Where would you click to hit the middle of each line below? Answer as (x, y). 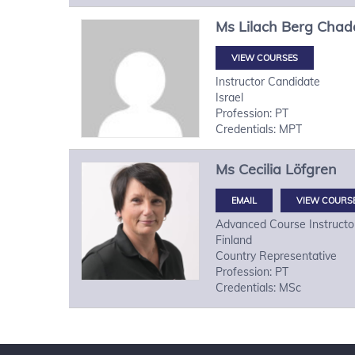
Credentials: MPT (259, 129)
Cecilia (260, 169)
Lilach (258, 26)
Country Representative (276, 256)
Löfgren (311, 169)
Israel (229, 97)
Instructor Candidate (268, 81)
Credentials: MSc (258, 287)
